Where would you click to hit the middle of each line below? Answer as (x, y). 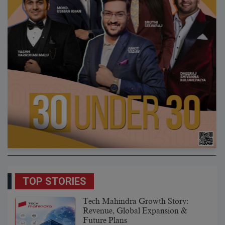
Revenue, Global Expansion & (135, 211)
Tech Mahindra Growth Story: (136, 201)
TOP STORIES (54, 181)
